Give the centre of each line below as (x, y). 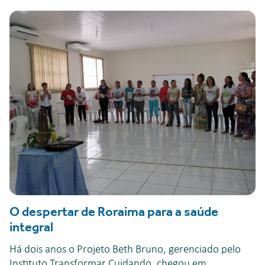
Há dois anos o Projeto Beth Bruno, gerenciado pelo (125, 250)
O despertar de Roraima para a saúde (114, 212)
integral (31, 227)
